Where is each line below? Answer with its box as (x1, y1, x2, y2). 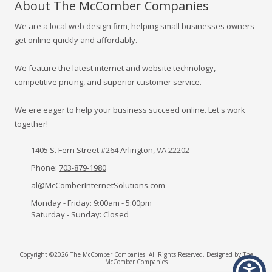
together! (15, 118, 48, 129)
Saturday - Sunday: (31, 208, 101, 220)
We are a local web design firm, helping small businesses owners (15, 20, 254, 32)
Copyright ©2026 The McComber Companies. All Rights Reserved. (19, 250, 206, 259)
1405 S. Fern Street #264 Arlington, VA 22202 (31, 144, 189, 155)
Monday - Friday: (31, 197, 92, 208)
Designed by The (206, 250, 253, 259)
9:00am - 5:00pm (92, 197, 152, 208)
